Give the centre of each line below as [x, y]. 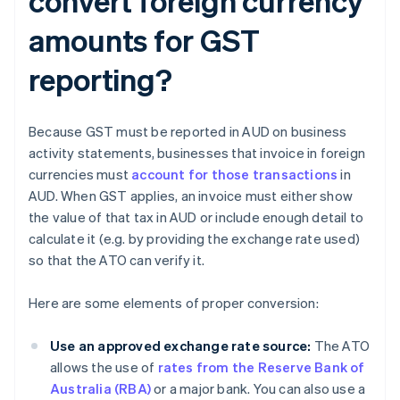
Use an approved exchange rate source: [181, 346]
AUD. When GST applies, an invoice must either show [191, 196]
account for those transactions [235, 175]
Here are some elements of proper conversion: [174, 303]
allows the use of [104, 367]
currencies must [80, 175]
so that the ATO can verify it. [117, 260]
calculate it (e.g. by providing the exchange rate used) [195, 239]
